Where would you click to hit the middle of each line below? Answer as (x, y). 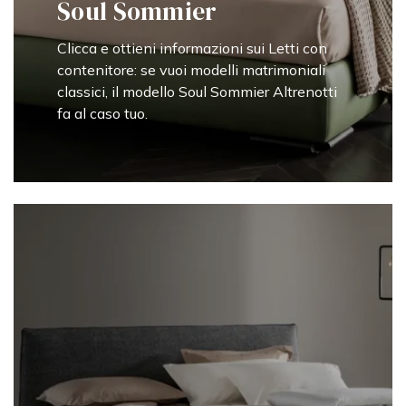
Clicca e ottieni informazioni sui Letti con (192, 48)
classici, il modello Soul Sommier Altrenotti (197, 92)
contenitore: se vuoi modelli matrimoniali (191, 70)
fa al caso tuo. (102, 114)
